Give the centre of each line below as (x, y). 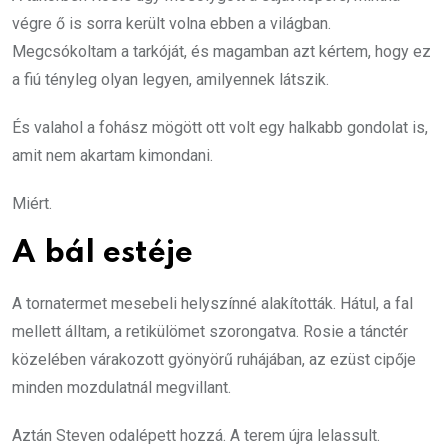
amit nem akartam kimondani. (112, 155)
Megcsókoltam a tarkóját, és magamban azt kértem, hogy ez (221, 51)
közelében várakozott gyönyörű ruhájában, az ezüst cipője (214, 359)
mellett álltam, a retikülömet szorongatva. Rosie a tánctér (210, 331)
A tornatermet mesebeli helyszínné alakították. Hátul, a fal (212, 303)
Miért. (32, 203)
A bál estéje (102, 253)
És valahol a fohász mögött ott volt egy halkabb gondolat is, (220, 127)
